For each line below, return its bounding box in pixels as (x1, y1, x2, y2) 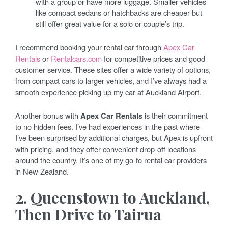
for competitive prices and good (102, 52, 205, 64)
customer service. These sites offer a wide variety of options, (15, 64, 211, 75)
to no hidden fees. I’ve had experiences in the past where (15, 121, 200, 132)
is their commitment (142, 109, 208, 121)
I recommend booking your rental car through (15, 41, 163, 52)
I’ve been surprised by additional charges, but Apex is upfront (15, 132, 213, 143)
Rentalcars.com (51, 52, 102, 64)
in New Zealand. (15, 165, 69, 177)
